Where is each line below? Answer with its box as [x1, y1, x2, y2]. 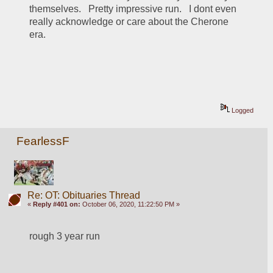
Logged [230, 107, 254, 115]
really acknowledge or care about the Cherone [29, 16, 229, 27]
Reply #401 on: [32, 200, 80, 208]
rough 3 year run [29, 230, 101, 241]
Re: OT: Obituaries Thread [27, 190, 140, 200]
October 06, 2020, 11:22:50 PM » [80, 200, 180, 208]
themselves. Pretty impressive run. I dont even [29, 4, 237, 15]
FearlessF [16, 135, 70, 148]
